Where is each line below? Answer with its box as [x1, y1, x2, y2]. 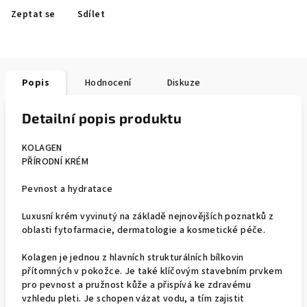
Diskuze [167, 76, 201, 90]
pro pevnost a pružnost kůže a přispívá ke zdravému [22, 278, 251, 292]
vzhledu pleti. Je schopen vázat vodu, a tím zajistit [22, 292, 245, 306]
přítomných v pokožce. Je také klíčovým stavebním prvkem [22, 265, 282, 278]
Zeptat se [11, 8, 56, 21]
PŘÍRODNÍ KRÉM [22, 155, 89, 169]
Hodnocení [85, 76, 132, 90]
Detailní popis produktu [22, 110, 182, 126]
